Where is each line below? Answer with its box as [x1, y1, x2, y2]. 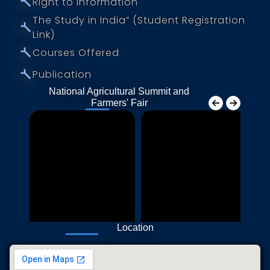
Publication [32, 67, 92, 81]
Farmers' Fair [90, 97, 148, 108]
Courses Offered [32, 45, 119, 60]
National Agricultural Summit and [49, 86, 189, 96]
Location [116, 222, 154, 233]
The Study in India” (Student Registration [32, 13, 245, 27]
